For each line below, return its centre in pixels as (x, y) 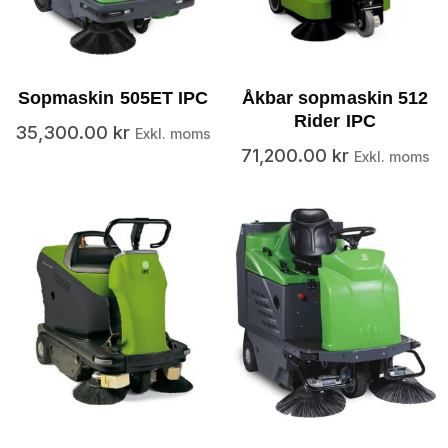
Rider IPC (335, 120)
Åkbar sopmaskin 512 (335, 97)
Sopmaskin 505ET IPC (113, 97)
